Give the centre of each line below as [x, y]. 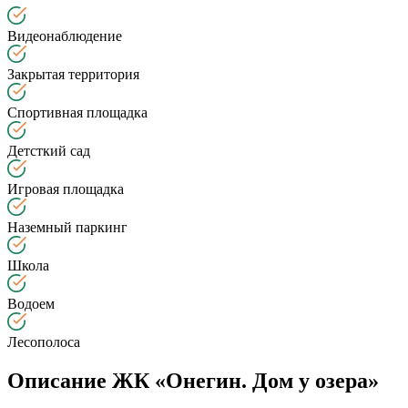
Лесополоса [44, 342]
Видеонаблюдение [65, 36]
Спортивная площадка [77, 113]
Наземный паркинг [67, 228]
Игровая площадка [66, 189]
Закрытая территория [73, 75]
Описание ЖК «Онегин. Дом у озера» [193, 381]
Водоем [31, 304]
